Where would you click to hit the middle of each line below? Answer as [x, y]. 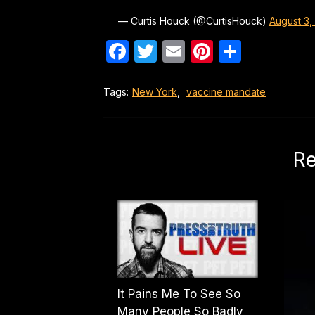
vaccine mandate [226, 91]
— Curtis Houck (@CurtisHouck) [194, 20]
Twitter [194, 51]
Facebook [181, 51]
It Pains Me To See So [179, 294]
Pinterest [261, 51]
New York [155, 91]
